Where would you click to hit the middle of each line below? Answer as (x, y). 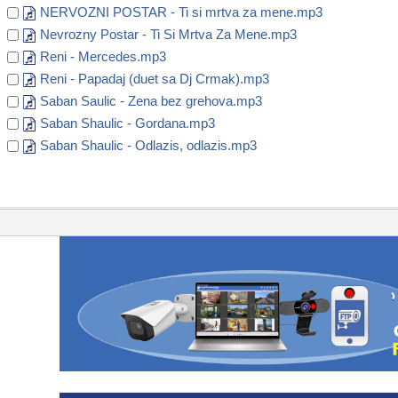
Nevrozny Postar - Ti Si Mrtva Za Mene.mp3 (168, 35)
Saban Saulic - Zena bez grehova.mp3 (151, 101)
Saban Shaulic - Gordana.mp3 (127, 123)
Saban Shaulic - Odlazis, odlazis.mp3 (148, 146)
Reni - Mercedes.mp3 (103, 57)
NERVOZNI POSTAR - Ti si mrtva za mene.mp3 (181, 12)
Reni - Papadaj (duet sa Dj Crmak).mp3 (155, 79)
